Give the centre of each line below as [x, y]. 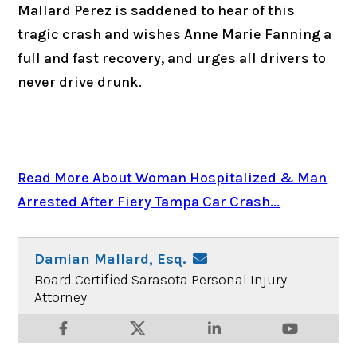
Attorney [61, 297]
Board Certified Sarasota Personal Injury [161, 279]
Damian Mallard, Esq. [110, 259]
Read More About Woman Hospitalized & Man [173, 177]
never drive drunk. [80, 82]
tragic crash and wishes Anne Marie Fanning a [175, 34]
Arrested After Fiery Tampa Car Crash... [149, 201]
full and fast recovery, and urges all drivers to [172, 58]
